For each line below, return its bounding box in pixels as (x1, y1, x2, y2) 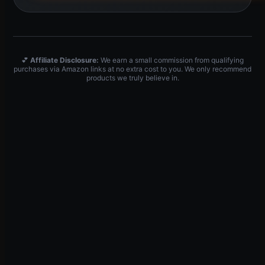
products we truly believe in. (86, 73, 179, 82)
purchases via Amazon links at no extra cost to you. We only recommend (14, 64, 251, 73)
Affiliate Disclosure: (30, 55, 99, 64)
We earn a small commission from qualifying (99, 55, 244, 64)
